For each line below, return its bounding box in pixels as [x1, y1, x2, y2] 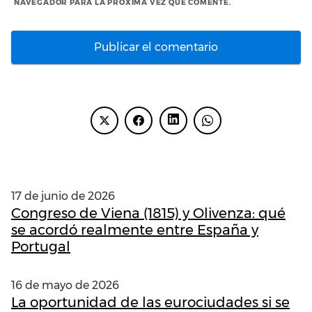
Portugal [11, 237, 70, 255]
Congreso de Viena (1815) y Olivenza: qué [11, 204, 286, 221]
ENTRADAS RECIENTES [11, 148, 275, 176]
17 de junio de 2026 [11, 189, 115, 203]
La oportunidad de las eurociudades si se [11, 293, 290, 311]
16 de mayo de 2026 [11, 278, 119, 292]
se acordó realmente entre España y [11, 221, 258, 238]
